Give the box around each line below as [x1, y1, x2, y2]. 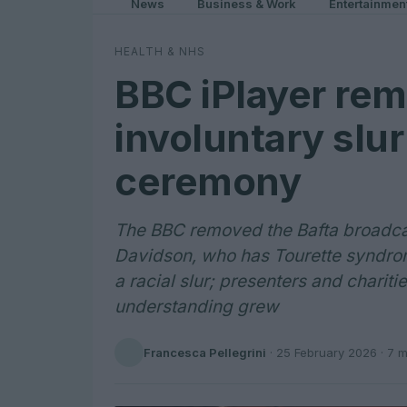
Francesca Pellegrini [144, 344, 266, 360]
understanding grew [114, 296, 279, 317]
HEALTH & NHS [114, 45, 205, 58]
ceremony [114, 158, 301, 204]
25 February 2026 [276, 344, 377, 360]
